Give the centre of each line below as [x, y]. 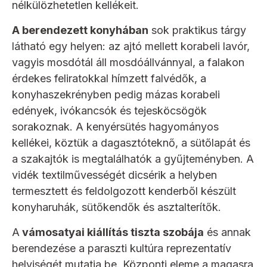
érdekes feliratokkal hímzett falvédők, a [109, 79]
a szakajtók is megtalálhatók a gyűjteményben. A [133, 159]
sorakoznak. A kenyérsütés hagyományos [115, 127]
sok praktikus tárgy [197, 30]
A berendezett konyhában [80, 30]
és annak [227, 232]
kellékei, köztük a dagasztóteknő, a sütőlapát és [131, 143]
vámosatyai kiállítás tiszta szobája [112, 232]
